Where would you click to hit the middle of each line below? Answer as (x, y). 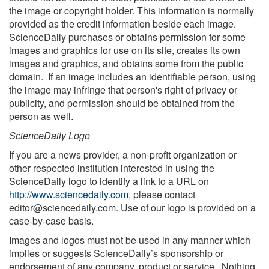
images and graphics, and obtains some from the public (126, 63)
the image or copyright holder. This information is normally (131, 11)
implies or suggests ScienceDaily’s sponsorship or (116, 253)
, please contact (162, 194)
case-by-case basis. (51, 221)
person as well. (41, 116)
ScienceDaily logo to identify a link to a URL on (109, 181)
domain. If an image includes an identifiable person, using (132, 77)
